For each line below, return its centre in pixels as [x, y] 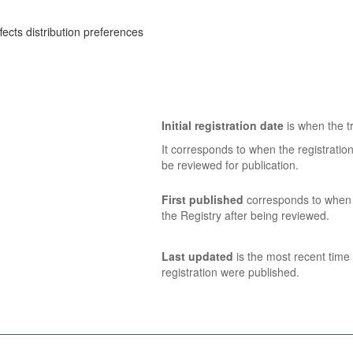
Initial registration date [222, 125]
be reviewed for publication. [230, 165]
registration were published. [230, 271]
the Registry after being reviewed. [245, 215]
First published [202, 199]
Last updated [197, 256]
